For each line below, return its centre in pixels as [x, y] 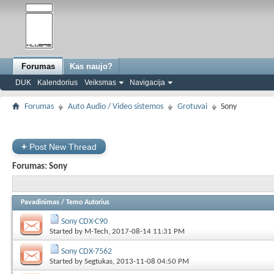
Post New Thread [62, 147]
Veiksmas [100, 83]
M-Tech [96, 231]
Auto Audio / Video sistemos [116, 107]
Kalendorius [57, 83]
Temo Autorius [88, 202]
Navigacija [147, 83]
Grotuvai [192, 107]
